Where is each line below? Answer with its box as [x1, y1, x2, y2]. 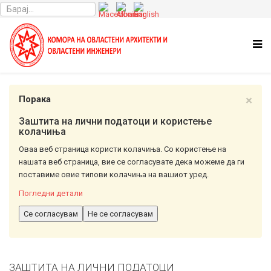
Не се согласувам [88, 209, 153, 218]
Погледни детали [19, 189, 83, 198]
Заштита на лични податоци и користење [19, 116, 212, 127]
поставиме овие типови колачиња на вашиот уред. [19, 170, 209, 179]
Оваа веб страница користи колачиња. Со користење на [19, 145, 226, 154]
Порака [19, 94, 51, 105]
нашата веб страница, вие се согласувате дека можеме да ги [19, 157, 244, 166]
